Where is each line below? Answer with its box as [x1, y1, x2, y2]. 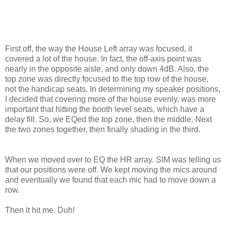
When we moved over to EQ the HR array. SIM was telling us [5, 155, 221, 164]
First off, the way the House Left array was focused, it [5, 44, 192, 53]
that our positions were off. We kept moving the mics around [5, 165, 217, 175]
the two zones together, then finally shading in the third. [5, 125, 200, 134]
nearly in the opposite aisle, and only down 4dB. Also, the [5, 65, 209, 74]
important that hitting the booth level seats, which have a [5, 105, 204, 114]
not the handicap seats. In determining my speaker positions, [5, 85, 220, 94]
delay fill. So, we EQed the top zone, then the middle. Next [5, 115, 212, 124]
